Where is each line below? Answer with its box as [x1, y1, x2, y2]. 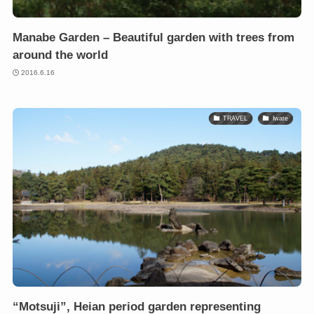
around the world [12, 48, 108, 62]
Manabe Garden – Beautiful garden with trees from [12, 31, 294, 45]
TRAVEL [223, 114, 248, 122]
